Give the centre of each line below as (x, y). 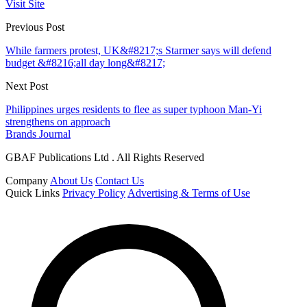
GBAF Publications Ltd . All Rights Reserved (105, 157)
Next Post (27, 86)
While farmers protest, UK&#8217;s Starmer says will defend (138, 50)
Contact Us (120, 180)
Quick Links (33, 193)
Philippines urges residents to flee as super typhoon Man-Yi (134, 109)
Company (27, 180)
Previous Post (35, 27)
